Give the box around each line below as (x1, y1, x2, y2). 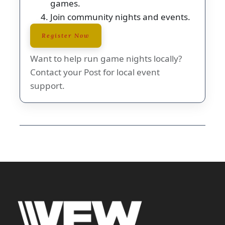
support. (30, 79, 65, 91)
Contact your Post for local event (30, 66, 160, 78)
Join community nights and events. (50, 11, 190, 23)
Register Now (42, 31, 90, 39)
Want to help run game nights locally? (30, 52, 182, 64)
